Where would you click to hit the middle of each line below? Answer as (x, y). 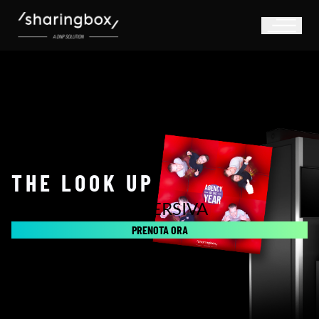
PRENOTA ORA (159, 229)
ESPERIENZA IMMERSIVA (110, 208)
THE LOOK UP (83, 182)
